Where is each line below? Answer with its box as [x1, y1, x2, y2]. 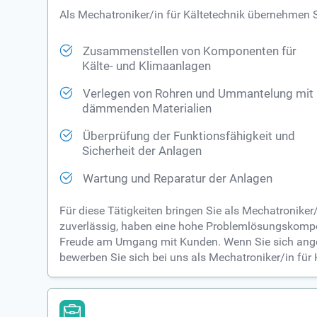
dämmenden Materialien [82, 102, 212, 116]
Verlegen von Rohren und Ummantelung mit [83, 87, 314, 101]
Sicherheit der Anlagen [82, 144, 202, 158]
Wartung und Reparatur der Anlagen [83, 172, 273, 186]
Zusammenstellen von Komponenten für [83, 45, 297, 59]
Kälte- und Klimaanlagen [82, 59, 212, 74]
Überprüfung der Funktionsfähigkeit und [83, 129, 296, 144]
